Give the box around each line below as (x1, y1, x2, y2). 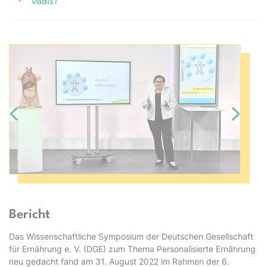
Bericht (9, 209, 50, 222)
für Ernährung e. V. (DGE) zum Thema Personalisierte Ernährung (9, 244, 256, 254)
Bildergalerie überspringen (13, 48, 131, 60)
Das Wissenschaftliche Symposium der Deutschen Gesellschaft (9, 231, 253, 242)
